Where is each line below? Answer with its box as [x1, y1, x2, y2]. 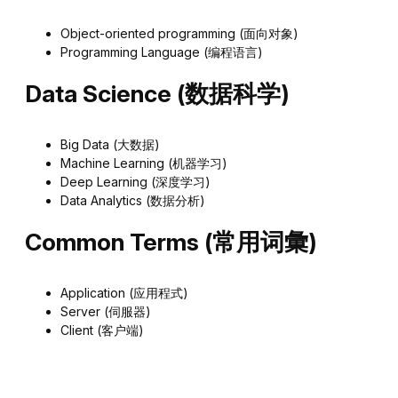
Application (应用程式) [60, 285, 188, 301]
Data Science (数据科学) [25, 79, 290, 108]
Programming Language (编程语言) [60, 44, 263, 60]
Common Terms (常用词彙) [25, 227, 317, 257]
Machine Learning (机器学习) [60, 155, 227, 171]
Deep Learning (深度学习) [60, 174, 211, 190]
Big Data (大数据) [60, 137, 160, 153]
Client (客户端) [60, 322, 144, 338]
